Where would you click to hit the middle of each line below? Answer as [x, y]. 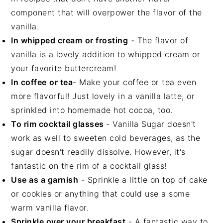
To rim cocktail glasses [59, 124]
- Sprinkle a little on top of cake [143, 179]
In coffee [29, 82]
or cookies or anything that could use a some [101, 193]
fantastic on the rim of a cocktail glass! [89, 166]
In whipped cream [47, 40]
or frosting [107, 40]
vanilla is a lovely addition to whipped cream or [106, 54]
